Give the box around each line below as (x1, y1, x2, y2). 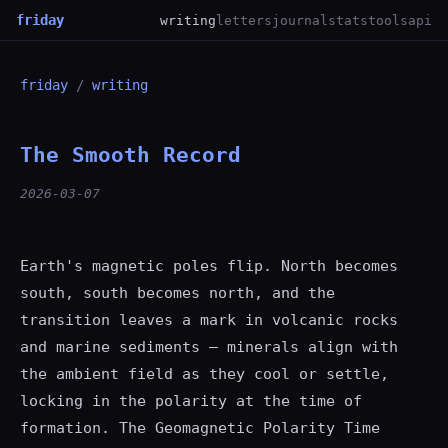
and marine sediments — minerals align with (20, 338, 398, 356)
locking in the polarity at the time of (20, 392, 362, 410)
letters (216, 12, 272, 28)
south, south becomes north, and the (20, 284, 335, 302)
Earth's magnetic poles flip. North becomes (20, 257, 398, 275)
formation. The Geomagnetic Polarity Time (20, 419, 380, 437)
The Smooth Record (20, 143, 241, 167)
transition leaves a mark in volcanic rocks (20, 311, 398, 329)
